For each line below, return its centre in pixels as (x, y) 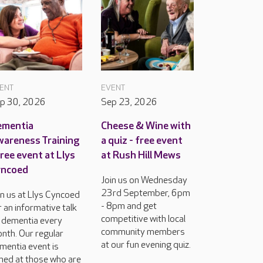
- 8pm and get (129, 206)
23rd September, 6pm (146, 193)
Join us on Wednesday (144, 181)
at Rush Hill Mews (141, 155)
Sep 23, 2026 (129, 102)
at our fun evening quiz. (146, 245)
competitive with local (143, 219)
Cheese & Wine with (146, 126)
